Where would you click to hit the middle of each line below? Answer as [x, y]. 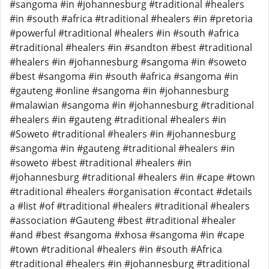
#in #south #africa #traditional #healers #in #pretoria [131, 19]
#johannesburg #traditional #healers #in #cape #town [132, 177]
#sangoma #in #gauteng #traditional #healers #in [122, 148]
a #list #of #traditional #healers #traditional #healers [130, 206]
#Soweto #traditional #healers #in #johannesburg [123, 134]
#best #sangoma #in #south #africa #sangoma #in [124, 76]
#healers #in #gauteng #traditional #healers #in [118, 119]
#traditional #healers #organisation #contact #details [131, 192]
